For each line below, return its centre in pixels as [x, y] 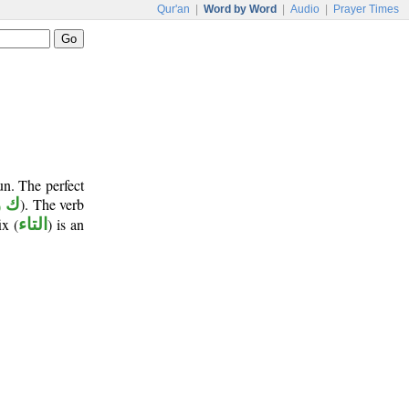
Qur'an [173, 9]
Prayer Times [366, 9]
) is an [66, 224]
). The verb [52, 204]
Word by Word [240, 9]
